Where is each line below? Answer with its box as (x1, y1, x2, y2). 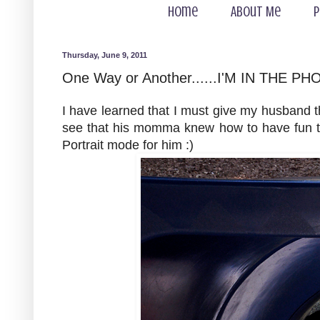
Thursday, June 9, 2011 (62, 51, 147, 59)
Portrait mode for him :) (62, 137, 197, 152)
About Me (231, 4, 281, 20)
